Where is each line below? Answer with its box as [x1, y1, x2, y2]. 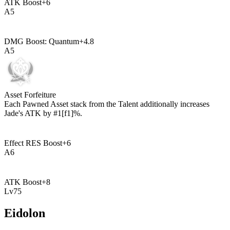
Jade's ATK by [4, 108, 53, 118]
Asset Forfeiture [4, 90, 56, 99]
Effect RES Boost [4, 138, 62, 147]
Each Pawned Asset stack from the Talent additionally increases [4, 99, 209, 108]
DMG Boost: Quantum [4, 36, 79, 46]
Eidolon [4, 206, 45, 220]
